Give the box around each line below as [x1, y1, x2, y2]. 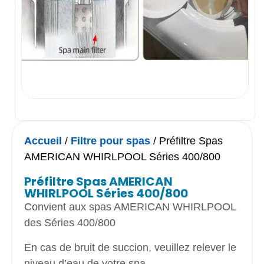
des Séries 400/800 [24, 217, 116, 229]
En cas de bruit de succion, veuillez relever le [24, 241, 237, 253]
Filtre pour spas [71, 135, 151, 147]
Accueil [24, 135, 62, 147]
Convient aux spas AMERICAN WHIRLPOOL [24, 201, 236, 213]
